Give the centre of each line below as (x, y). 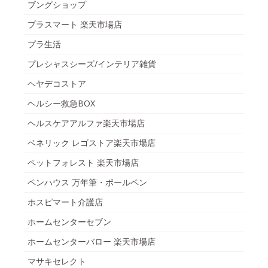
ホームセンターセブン (69, 221)
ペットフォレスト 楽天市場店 (83, 162)
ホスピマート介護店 (65, 202)
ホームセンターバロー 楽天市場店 (92, 241)
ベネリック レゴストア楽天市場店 (92, 142)
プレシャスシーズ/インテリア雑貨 (92, 63)
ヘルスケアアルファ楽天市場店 (86, 123)
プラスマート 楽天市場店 (75, 24)
